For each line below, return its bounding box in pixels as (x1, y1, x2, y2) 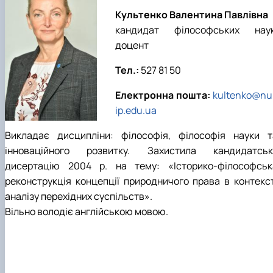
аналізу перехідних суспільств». (5, 190, 152, 204)
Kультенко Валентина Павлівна (115, 8, 268, 22)
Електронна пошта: (115, 88, 210, 102)
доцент (115, 38, 149, 52)
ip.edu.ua (115, 104, 157, 118)
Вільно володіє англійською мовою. (5, 205, 168, 219)
